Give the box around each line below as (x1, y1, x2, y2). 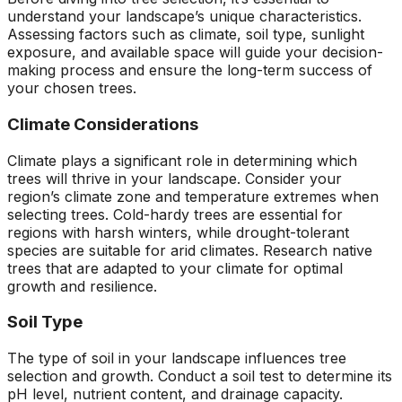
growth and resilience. (7, 276, 157, 295)
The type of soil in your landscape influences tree (7, 349, 346, 367)
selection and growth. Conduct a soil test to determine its (7, 367, 392, 385)
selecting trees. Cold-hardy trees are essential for (7, 205, 343, 223)
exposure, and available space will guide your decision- (7, 43, 383, 62)
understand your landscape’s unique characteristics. (7, 7, 362, 26)
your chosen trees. (7, 79, 136, 98)
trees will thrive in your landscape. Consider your (7, 169, 342, 188)
